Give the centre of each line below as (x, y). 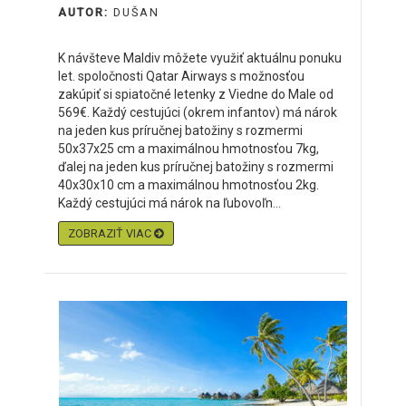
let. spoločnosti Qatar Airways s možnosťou (181, 76)
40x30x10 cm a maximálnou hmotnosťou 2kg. (188, 185)
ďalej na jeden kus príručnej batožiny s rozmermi (196, 167)
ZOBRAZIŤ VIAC (111, 233)
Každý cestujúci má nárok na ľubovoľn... (169, 203)
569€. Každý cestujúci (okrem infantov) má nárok (198, 112)
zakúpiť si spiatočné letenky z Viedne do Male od (196, 94)
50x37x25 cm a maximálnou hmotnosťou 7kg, (188, 149)
